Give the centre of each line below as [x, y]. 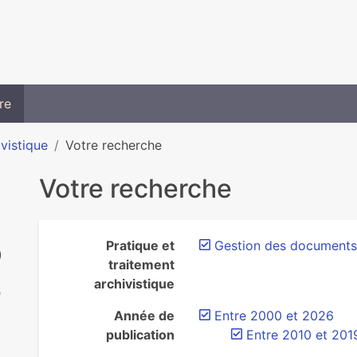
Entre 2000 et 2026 [274, 316]
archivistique [134, 284]
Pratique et [140, 245]
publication [140, 335]
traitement [141, 265]
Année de [144, 316]
